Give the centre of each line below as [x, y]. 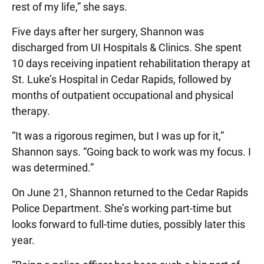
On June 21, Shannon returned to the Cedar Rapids [130, 192]
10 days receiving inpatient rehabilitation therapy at [131, 63]
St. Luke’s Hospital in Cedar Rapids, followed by [122, 79]
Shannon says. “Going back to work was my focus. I [131, 152]
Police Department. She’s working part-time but [122, 208]
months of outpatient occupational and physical [123, 95]
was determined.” [53, 168]
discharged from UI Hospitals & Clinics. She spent [127, 47]
